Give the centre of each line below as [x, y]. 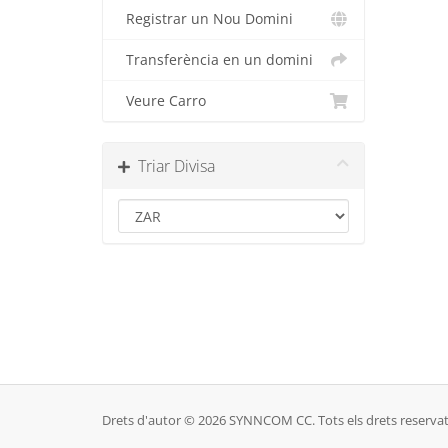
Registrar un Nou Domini [205, 19]
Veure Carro [162, 101]
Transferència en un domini [215, 60]
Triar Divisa [172, 166]
